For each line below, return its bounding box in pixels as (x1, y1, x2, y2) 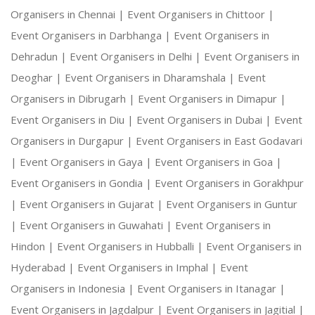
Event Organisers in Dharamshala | (65, 70, 238, 85)
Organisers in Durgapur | (11, 134, 136, 148)
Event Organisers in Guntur (166, 197, 297, 212)
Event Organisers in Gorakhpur (155, 176, 304, 191)
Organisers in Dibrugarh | (11, 91, 138, 106)
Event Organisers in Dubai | (136, 112, 274, 127)
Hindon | (11, 239, 57, 254)
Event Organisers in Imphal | (77, 260, 220, 275)
